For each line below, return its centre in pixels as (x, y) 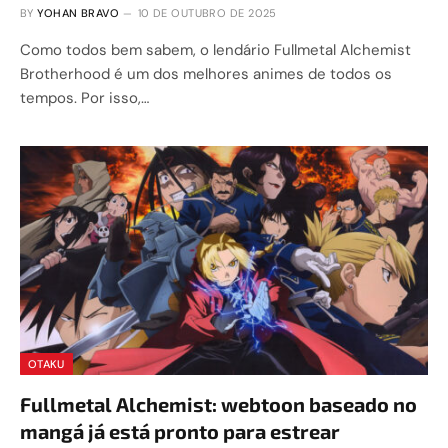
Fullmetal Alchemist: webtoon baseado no (218, 404)
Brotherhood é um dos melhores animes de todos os (206, 73)
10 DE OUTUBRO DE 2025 (207, 12)
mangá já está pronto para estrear (180, 431)
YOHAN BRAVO (78, 12)
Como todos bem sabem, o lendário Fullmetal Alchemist (215, 49)
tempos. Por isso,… (84, 97)
